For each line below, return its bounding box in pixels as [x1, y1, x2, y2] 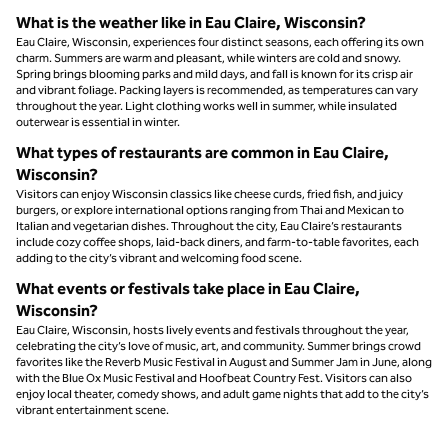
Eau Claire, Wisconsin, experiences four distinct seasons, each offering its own [16, 34, 424, 49]
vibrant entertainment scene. [16, 402, 169, 417]
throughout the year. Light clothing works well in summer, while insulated [16, 98, 397, 113]
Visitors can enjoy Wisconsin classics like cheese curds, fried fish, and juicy [16, 186, 403, 201]
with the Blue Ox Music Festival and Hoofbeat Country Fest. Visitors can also [16, 370, 412, 385]
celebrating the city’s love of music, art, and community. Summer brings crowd [16, 338, 421, 353]
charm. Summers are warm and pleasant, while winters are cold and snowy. [16, 50, 401, 65]
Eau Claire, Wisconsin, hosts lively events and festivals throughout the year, [16, 322, 409, 337]
